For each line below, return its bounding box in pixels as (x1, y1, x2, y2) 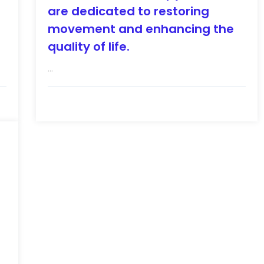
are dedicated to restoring (47, 3, 209, 20)
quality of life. (47, 38, 130, 55)
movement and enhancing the (47, 21, 234, 38)
